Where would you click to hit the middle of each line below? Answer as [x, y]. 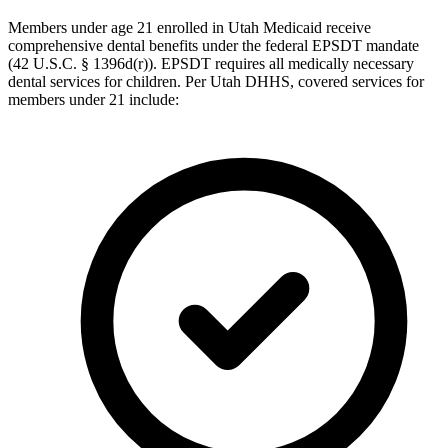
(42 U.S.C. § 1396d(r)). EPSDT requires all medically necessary [211, 64]
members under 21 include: [93, 100]
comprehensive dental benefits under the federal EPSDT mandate [213, 46]
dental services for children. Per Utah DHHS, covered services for [216, 82]
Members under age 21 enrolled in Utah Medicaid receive [189, 28]
